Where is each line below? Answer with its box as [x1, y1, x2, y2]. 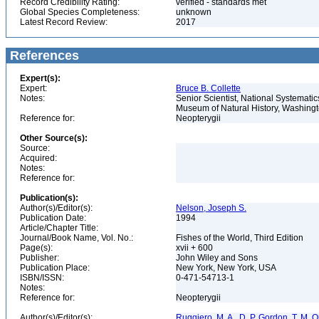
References [6, 48, 79, 63]
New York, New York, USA [176, 263, 278, 273]
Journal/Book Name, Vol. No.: [20, 233, 133, 243]
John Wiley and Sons [176, 253, 260, 263]
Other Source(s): [20, 133, 88, 143]
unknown [176, 7, 214, 17]
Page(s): [20, 243, 53, 253]
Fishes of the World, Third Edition [176, 233, 305, 243]
